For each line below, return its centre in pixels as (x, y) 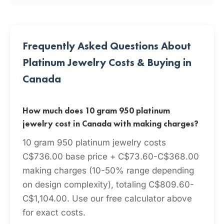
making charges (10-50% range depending (108, 170)
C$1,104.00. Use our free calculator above (107, 198)
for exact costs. (54, 212)
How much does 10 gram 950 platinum (96, 111)
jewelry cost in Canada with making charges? (110, 124)
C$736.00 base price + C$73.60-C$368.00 (111, 156)
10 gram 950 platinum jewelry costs (94, 142)
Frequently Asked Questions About (107, 46)
